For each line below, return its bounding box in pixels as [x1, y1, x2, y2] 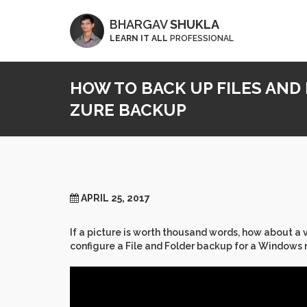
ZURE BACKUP [70, 99, 186, 120]
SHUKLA [170, 17, 219, 32]
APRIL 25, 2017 [81, 192, 150, 204]
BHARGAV [110, 17, 170, 32]
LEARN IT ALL [110, 34, 168, 43]
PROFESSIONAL [168, 34, 234, 43]
